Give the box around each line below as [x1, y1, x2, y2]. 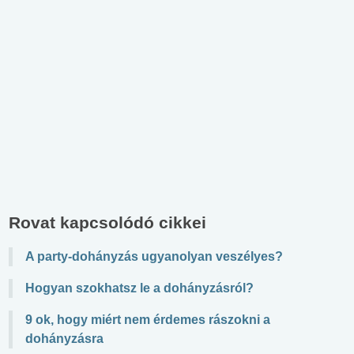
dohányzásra [25, 331, 104, 345]
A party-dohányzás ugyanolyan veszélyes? [25, 249, 283, 263]
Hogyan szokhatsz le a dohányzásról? [25, 281, 254, 295]
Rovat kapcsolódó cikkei [9, 213, 206, 232]
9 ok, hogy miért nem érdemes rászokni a [25, 312, 270, 326]
